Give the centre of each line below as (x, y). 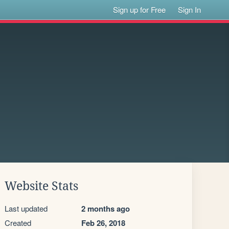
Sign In (190, 9)
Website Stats (41, 186)
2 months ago (106, 209)
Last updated (26, 208)
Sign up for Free (140, 9)
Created (18, 223)
